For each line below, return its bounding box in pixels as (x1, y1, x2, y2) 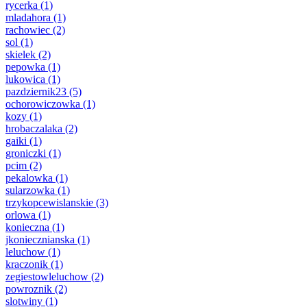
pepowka (5, 61, 45, 73)
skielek (5, 49, 36, 61)
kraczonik (5, 258, 48, 271)
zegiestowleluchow (5, 271, 88, 283)
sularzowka (5, 184, 55, 197)
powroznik (5, 283, 52, 295)
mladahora (5, 12, 51, 24)
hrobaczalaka (5, 123, 62, 135)
